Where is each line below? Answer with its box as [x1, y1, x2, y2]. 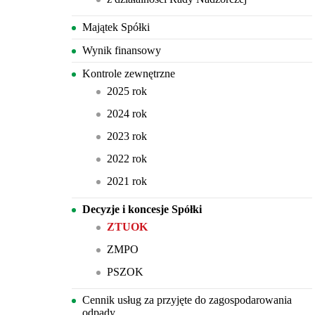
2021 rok [107, 175, 147, 187]
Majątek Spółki [82, 21, 150, 33]
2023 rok [107, 130, 147, 142]
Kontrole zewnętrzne [82, 67, 175, 79]
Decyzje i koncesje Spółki [82, 203, 202, 215]
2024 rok [107, 108, 147, 120]
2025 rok [107, 85, 147, 97]
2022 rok [107, 153, 147, 165]
